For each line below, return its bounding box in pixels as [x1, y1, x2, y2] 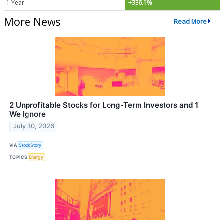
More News [4, 13, 61, 28]
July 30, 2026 [13, 122, 55, 130]
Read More [173, 17, 207, 26]
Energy [29, 154, 44, 160]
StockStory [19, 142, 42, 148]
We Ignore [9, 109, 46, 119]
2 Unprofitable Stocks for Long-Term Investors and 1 [9, 100, 198, 110]
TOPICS [9, 154, 27, 160]
